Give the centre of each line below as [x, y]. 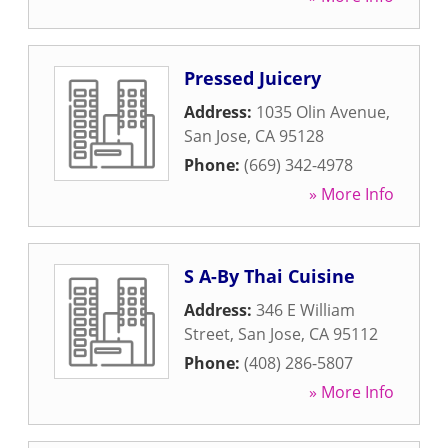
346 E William [305, 310]
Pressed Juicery [252, 78]
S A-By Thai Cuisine [269, 276]
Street [207, 334]
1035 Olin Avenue [321, 112]
